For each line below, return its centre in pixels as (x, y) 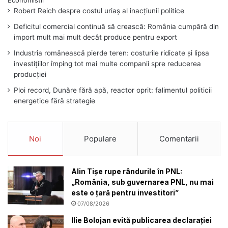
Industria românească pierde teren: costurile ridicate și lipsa (111, 53)
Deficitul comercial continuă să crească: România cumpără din (116, 27)
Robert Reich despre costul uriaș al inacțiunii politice (99, 11)
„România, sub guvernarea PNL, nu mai (142, 182)
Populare (100, 139)
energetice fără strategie (54, 101)
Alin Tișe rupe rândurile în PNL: (127, 172)
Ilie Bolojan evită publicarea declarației (141, 220)
